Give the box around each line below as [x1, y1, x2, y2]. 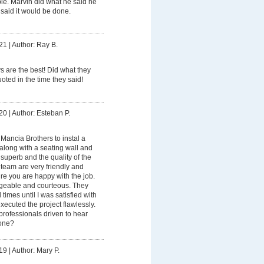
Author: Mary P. [11, 246, 60, 255]
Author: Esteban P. [11, 109, 70, 118]
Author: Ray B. [11, 41, 58, 49]
